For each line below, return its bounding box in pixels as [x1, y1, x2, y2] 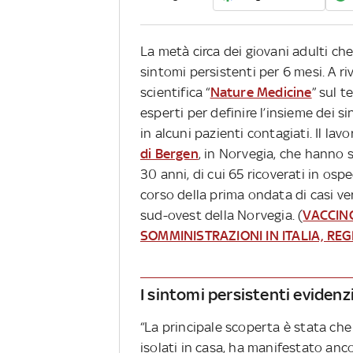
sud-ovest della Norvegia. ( [140, 207, 303, 224]
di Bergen [140, 146, 199, 162]
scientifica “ [140, 84, 210, 101]
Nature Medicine [210, 84, 312, 101]
